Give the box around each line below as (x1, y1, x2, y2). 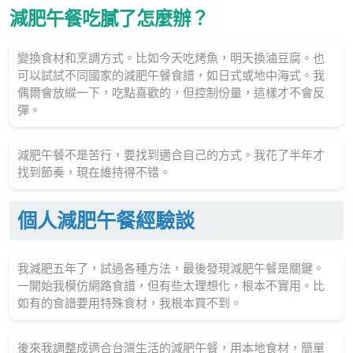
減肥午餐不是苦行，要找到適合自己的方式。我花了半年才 (17, 148, 325, 162)
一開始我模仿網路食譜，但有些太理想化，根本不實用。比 (17, 279, 325, 292)
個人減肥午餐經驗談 (17, 210, 195, 232)
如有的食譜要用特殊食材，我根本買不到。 (17, 296, 242, 310)
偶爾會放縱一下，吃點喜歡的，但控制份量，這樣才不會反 (17, 86, 325, 99)
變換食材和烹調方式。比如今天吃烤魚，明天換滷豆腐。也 (17, 51, 325, 65)
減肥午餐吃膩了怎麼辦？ (9, 9, 209, 29)
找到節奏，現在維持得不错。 (17, 165, 171, 179)
